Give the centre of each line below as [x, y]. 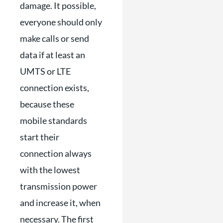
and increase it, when [60, 203]
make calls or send [55, 38]
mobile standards [54, 120]
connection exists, [55, 88]
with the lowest [50, 170]
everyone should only [61, 22]
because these [47, 104]
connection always [56, 153]
